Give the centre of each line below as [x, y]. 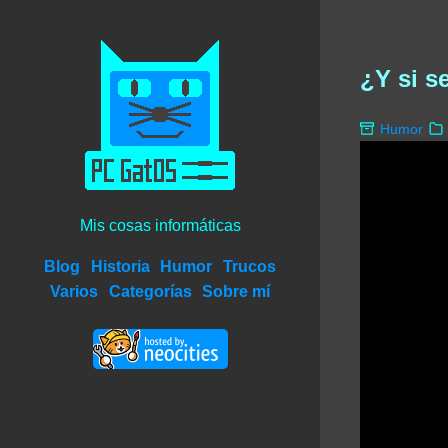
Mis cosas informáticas [160, 225]
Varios [74, 291]
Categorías [150, 291]
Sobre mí [235, 291]
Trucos [249, 266]
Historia [120, 266]
